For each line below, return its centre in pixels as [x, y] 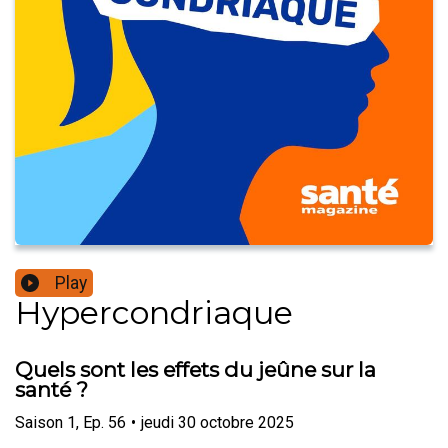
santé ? [51, 390]
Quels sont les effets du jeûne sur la [195, 370]
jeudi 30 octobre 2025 [217, 422]
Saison [39, 422]
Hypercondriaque [154, 313]
